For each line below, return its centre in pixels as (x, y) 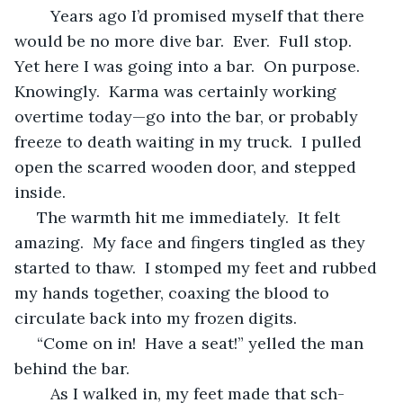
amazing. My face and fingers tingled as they (192, 242)
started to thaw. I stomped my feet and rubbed (198, 267)
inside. (40, 192)
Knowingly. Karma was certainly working (178, 91)
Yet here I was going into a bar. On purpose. (192, 66)
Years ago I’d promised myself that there (41, 15)
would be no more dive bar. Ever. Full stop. (188, 40)
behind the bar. (72, 368)
